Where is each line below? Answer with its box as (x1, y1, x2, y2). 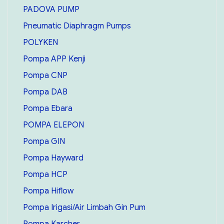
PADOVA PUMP (22, 4, 79, 14)
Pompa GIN (22, 136, 65, 146)
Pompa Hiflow (22, 185, 73, 196)
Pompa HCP (22, 169, 67, 179)
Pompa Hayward (22, 152, 83, 163)
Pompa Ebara (22, 103, 72, 113)
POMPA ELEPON (22, 119, 84, 130)
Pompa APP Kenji (22, 53, 85, 64)
